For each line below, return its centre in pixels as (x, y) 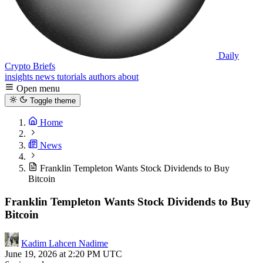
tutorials (73, 77)
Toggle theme (53, 101)
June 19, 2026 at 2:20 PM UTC (63, 254)
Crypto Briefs (30, 66)
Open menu (38, 88)
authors (103, 77)
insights (20, 77)
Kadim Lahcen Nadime (65, 243)
